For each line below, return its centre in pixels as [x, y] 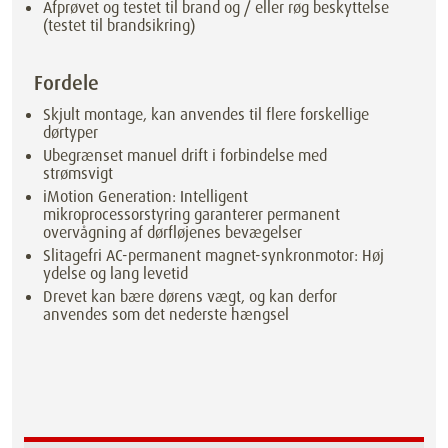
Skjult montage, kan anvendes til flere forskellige [206, 115]
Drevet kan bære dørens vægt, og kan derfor [190, 296]
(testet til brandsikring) [119, 25]
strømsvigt [78, 174]
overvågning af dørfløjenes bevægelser [173, 232]
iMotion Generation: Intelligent [146, 196]
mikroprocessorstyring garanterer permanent [192, 214]
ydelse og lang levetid [116, 273]
